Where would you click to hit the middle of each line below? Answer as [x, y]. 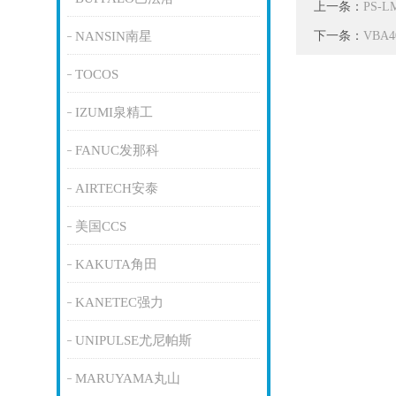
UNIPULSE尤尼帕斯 [133, 340]
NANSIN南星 [113, 36]
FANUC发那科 [117, 150]
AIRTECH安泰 [116, 188]
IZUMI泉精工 [114, 112]
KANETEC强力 [119, 302]
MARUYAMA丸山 [127, 378]
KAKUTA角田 [116, 264]
